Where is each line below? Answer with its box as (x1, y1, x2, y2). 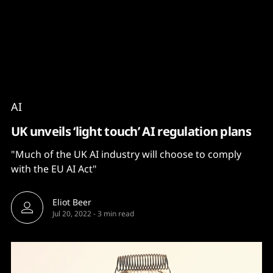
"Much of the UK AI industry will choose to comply (11, 147, 241, 161)
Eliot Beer (52, 196, 91, 208)
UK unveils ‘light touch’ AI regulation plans (11, 122, 251, 140)
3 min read (97, 208, 134, 219)
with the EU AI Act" (11, 162, 97, 175)
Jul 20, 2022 (52, 208, 91, 219)
